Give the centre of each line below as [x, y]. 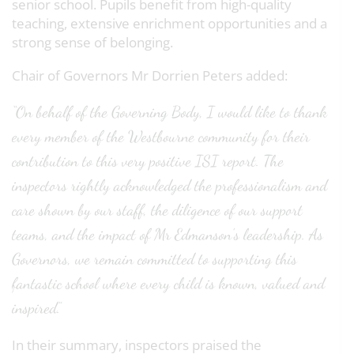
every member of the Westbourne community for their [161, 137]
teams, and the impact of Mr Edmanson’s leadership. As [168, 235]
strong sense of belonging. [92, 43]
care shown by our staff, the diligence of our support [157, 211]
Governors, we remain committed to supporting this [154, 260]
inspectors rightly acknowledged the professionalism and [169, 186]
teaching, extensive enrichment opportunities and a [169, 24]
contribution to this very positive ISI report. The [148, 162]
